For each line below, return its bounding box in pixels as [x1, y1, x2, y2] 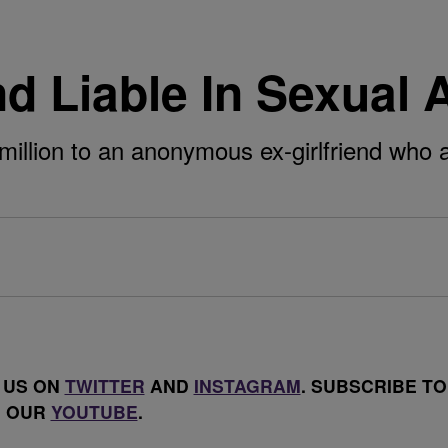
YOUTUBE [50, 399, 138, 424]
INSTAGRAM [193, 373, 301, 398]
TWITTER [64, 373, 145, 398]
